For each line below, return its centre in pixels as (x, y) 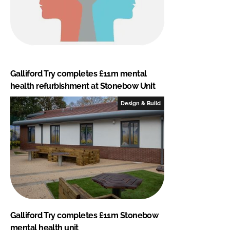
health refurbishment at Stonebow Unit (83, 86)
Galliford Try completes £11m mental (79, 73)
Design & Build (141, 103)
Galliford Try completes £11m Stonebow (84, 215)
